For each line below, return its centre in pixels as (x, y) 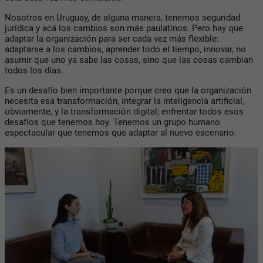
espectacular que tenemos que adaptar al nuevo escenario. (121, 132)
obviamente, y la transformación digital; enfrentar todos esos (124, 111)
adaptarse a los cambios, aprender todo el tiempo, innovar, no (125, 49)
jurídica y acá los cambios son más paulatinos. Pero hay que (124, 28)
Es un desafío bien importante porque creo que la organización (128, 90)
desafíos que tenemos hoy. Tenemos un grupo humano (112, 122)
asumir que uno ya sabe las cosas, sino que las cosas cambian (129, 60)
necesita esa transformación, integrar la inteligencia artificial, (124, 101)
